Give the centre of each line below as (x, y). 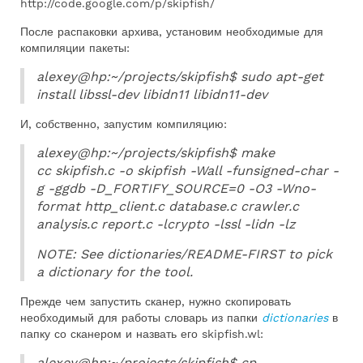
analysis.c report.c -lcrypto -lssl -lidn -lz (166, 224)
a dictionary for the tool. (115, 272)
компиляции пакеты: (75, 48)
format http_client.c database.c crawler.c (168, 206)
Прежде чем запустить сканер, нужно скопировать (156, 301)
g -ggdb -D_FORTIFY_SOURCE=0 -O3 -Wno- (176, 188)
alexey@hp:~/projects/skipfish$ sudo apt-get (180, 77)
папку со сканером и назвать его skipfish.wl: (142, 334)
